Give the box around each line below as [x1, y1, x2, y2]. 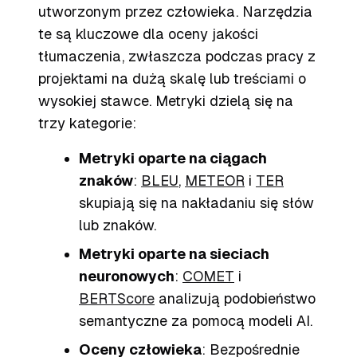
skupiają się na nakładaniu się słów [79, 194, 314, 211]
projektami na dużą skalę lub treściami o [38, 70, 306, 87]
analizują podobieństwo [155, 290, 316, 307]
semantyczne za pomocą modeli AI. [79, 312, 312, 329]
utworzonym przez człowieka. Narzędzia [38, 3, 312, 20]
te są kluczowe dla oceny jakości [38, 25, 258, 42]
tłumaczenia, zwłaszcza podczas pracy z [38, 48, 316, 65]
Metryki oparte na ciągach [79, 150, 267, 167]
